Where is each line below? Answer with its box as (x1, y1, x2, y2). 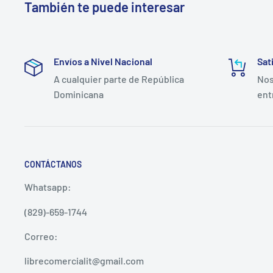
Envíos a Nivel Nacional (54, 55, 152, 67)
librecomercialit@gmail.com (24, 254, 144, 266)
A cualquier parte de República (54, 73, 184, 85)
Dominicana (54, 88, 104, 100)
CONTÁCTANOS (24, 158, 82, 169)
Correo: (24, 230, 58, 242)
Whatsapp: (24, 181, 71, 193)
